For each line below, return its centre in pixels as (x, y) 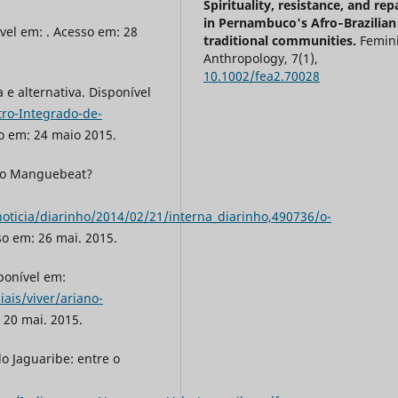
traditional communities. (282, 41)
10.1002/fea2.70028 (262, 76)
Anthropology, (248, 59)
